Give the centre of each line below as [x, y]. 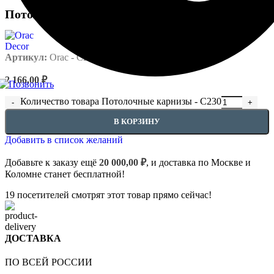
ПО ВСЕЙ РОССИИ [49, 262]
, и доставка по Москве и [198, 162]
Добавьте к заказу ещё [52, 162]
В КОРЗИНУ [137, 121]
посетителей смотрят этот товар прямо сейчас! [114, 194]
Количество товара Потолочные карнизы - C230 [121, 101]
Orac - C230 [74, 57]
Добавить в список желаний [64, 139]
